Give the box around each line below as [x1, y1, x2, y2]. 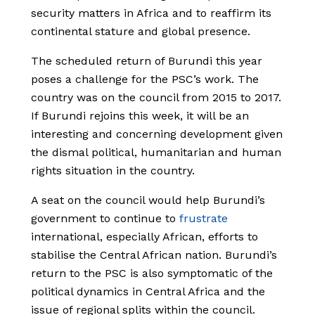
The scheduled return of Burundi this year [31, 54, 262, 68]
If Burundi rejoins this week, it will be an [31, 109, 249, 123]
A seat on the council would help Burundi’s [31, 193, 265, 207]
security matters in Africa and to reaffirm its [31, 6, 271, 20]
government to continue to [31, 212, 179, 226]
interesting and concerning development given [31, 127, 283, 141]
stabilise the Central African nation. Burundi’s [31, 248, 277, 262]
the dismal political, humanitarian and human [31, 146, 281, 160]
